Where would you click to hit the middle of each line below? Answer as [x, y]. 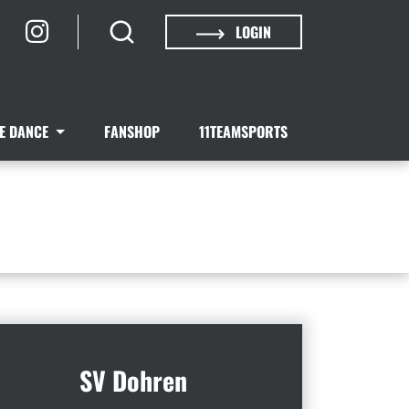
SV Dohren [133, 380]
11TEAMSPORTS [243, 131]
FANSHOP [131, 131]
